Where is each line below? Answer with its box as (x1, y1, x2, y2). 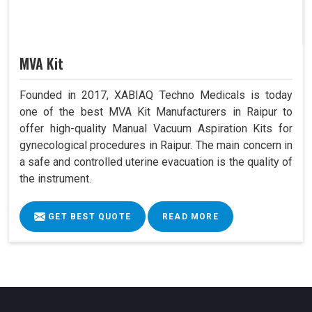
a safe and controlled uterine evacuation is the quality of (19, 155, 292, 169)
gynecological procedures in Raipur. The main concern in (19, 138, 292, 152)
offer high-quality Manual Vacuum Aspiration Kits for (19, 121, 292, 135)
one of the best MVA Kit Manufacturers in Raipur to (19, 104, 292, 118)
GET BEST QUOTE (45, 211, 131, 221)
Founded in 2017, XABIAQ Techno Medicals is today (19, 88, 292, 102)
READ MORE (162, 211, 219, 221)
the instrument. (19, 171, 91, 185)
